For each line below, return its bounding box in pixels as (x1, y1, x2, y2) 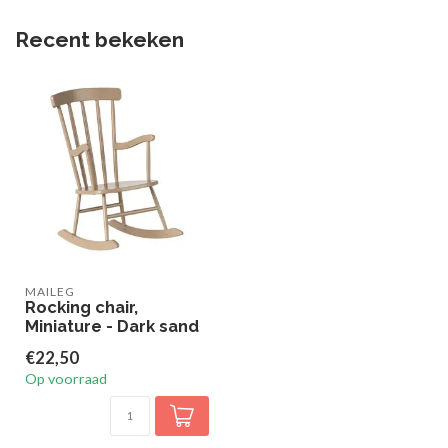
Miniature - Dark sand (25, 316, 199, 336)
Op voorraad (25, 370, 107, 387)
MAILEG (25, 284, 75, 299)
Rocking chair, (25, 297, 138, 317)
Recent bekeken (15, 27, 184, 52)
